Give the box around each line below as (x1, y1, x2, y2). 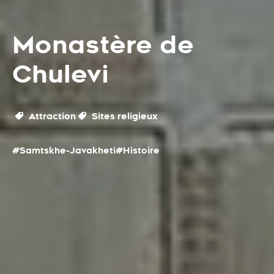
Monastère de (12, 28, 194, 62)
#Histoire (116, 144, 160, 157)
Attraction (26, 109, 76, 122)
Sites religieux (89, 109, 158, 122)
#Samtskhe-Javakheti (12, 144, 116, 157)
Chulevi (12, 57, 109, 91)
